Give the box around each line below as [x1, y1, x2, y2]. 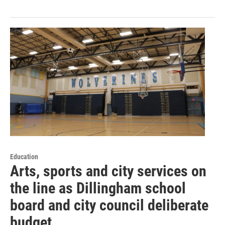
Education [10, 153, 38, 161]
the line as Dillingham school [10, 179, 186, 197]
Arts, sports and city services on [10, 162, 206, 180]
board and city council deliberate [10, 196, 208, 214]
